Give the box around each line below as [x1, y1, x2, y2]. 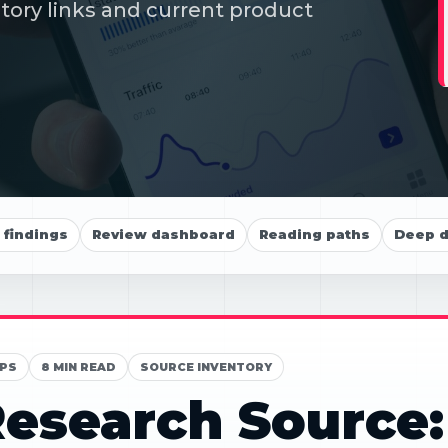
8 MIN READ [40, 360, 116, 375]
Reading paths [259, 226, 370, 242]
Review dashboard [92, 226, 235, 242]
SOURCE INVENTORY [139, 360, 272, 375]
